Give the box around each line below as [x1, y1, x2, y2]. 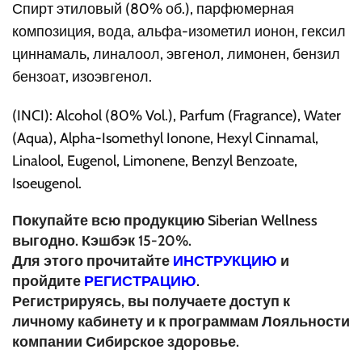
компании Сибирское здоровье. [12, 332, 240, 351]
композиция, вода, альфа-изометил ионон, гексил [12, 22, 347, 40]
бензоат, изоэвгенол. [12, 67, 153, 86]
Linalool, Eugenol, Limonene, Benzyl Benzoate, [12, 151, 298, 170]
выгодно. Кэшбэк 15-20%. [12, 231, 192, 250]
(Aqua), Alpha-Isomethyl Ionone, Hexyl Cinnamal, [12, 128, 319, 147]
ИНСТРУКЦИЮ [173, 251, 278, 270]
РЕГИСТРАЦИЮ [84, 271, 197, 290]
